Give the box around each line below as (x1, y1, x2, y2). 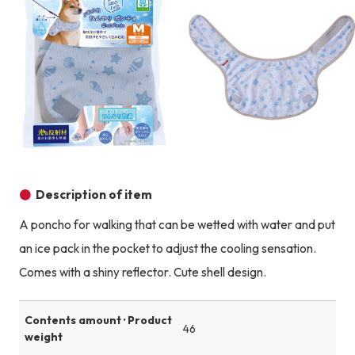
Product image (177, 151, 257, 167)
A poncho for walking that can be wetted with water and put (18, 217, 335, 233)
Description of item (36, 187, 153, 203)
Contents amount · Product (24, 313, 172, 328)
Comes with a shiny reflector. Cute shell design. (18, 265, 266, 281)
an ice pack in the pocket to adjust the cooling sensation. (18, 241, 316, 257)
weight (24, 330, 63, 345)
